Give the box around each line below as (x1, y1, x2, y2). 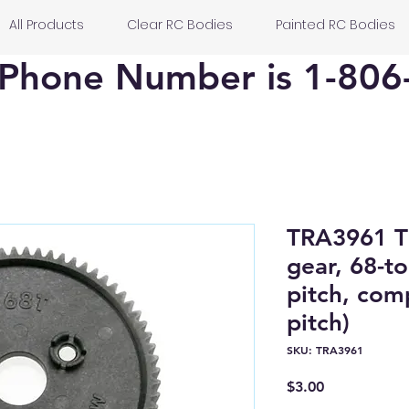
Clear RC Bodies (126, 16, 233, 34)
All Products (8, 16, 84, 34)
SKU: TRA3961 (287, 342, 363, 357)
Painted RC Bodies (275, 16, 395, 34)
